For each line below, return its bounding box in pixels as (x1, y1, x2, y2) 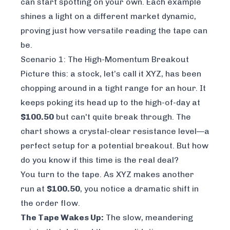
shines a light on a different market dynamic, (21, 11, 196, 21)
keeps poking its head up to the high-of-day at (21, 97, 200, 107)
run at (21, 183, 47, 194)
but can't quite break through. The (54, 111, 191, 122)
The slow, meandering (104, 212, 193, 222)
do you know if (21, 155, 79, 165)
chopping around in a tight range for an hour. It (21, 83, 206, 93)
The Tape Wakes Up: (21, 212, 104, 222)
